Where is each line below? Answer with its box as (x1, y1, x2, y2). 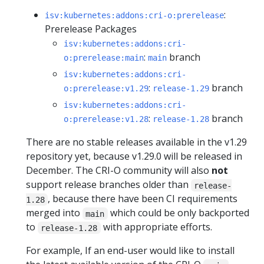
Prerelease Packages (45, 22, 137, 36)
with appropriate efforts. (100, 220, 212, 234)
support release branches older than (26, 178, 191, 192)
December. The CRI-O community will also (26, 164, 212, 177)
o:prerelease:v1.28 (64, 114, 148, 124)
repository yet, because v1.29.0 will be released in (26, 150, 242, 163)
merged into (26, 206, 82, 220)
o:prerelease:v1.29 (64, 84, 148, 94)
